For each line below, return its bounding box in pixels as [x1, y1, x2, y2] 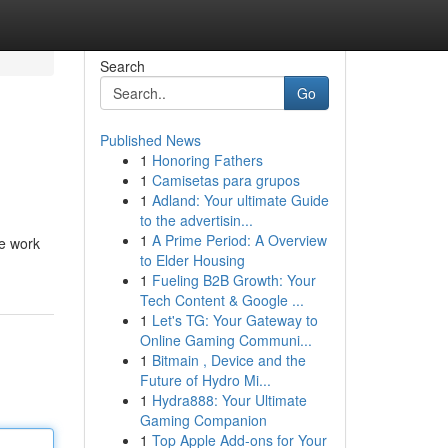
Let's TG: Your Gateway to [151, 310, 318, 330]
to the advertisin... [139, 210, 253, 230]
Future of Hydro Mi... [139, 370, 271, 390]
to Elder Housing [139, 250, 245, 270]
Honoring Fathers [151, 150, 263, 170]
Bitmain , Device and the [151, 350, 306, 370]
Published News [99, 130, 201, 150]
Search [99, 56, 145, 76]
